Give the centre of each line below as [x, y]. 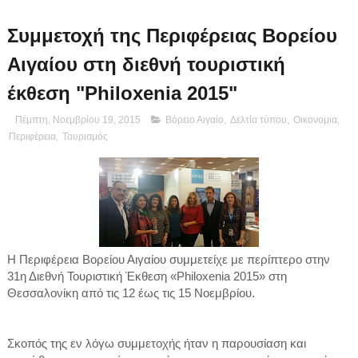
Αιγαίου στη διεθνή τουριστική [146, 64]
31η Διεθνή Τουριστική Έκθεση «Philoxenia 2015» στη [147, 276]
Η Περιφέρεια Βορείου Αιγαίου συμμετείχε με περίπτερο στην [168, 259]
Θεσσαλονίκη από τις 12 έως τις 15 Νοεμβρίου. [131, 293]
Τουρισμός [85, 136]
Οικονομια [315, 119]
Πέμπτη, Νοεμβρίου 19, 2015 [79, 119]
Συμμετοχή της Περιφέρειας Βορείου [172, 35]
